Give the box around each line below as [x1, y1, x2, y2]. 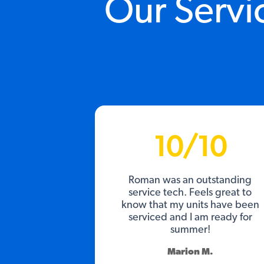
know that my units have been [121, 199, 259, 210]
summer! [170, 224, 210, 235]
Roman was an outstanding [128, 174, 252, 186]
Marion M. [167, 246, 213, 256]
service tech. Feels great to [128, 187, 252, 198]
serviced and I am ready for [128, 212, 252, 223]
